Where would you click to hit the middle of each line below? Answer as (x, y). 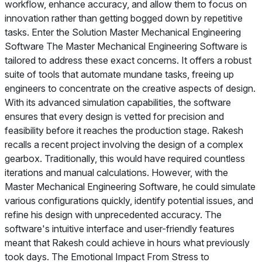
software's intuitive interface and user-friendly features (120, 229)
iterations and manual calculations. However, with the (116, 173)
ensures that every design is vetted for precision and (114, 116)
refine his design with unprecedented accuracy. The (113, 215)
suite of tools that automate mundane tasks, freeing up (119, 74)
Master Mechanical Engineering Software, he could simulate (130, 187)
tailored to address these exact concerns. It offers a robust (128, 60)
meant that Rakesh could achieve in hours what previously (127, 243)
